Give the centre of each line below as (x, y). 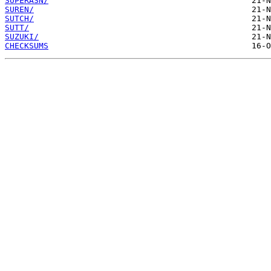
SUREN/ (19, 10)
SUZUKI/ (22, 37)
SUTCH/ (19, 19)
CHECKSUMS (27, 46)
